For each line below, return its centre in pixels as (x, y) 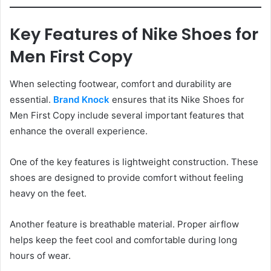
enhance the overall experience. (79, 131)
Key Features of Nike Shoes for (134, 34)
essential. (31, 99)
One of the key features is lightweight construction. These (134, 162)
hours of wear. (40, 255)
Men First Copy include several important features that (127, 115)
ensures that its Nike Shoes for (177, 99)
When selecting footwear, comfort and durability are (121, 83)
